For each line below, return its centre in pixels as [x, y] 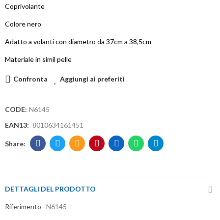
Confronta [30, 79]
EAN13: [18, 125]
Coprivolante [26, 6]
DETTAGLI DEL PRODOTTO [50, 189]
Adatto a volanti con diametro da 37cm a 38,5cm [80, 42]
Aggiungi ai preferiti [92, 79]
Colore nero [23, 24]
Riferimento [23, 207]
